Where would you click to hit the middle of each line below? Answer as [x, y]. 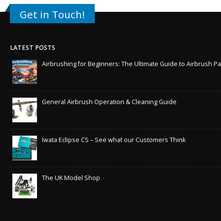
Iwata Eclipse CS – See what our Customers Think [114, 140]
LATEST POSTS [33, 47]
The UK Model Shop [71, 178]
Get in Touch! [52, 14]
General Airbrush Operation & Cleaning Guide [109, 102]
